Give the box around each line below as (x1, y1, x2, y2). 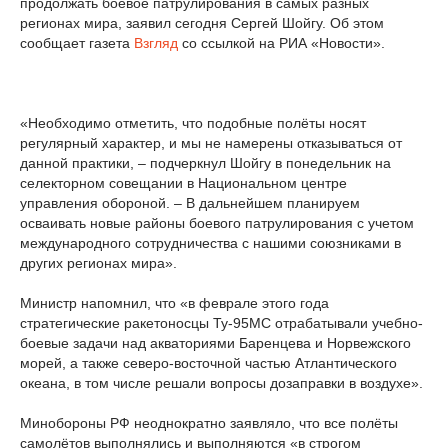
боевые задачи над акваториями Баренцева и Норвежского (20, 335, 411, 351)
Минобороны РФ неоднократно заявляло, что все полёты (20, 415, 398, 431)
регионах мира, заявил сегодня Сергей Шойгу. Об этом (20, 15, 384, 31)
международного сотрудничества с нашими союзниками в (20, 235, 401, 251)
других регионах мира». (20, 255, 177, 271)
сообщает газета (20, 35, 134, 51)
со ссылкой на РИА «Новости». (178, 35, 385, 51)
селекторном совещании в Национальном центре (20, 175, 347, 191)
